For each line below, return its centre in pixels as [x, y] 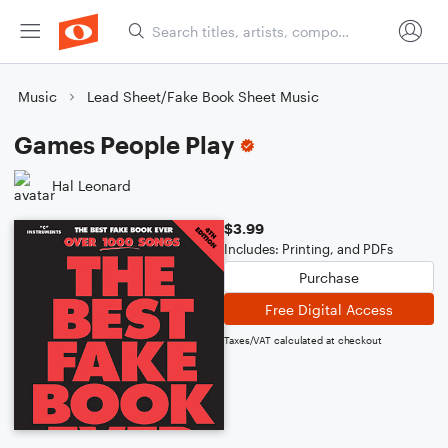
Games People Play [124, 144]
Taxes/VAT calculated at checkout [303, 340]
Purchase [329, 277]
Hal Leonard [91, 185]
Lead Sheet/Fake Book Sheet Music [203, 96]
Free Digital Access [329, 309]
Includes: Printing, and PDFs [308, 249]
